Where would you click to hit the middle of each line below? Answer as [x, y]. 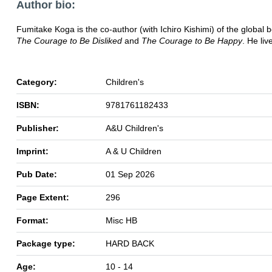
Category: [37, 82]
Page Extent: [43, 197]
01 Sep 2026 [130, 174]
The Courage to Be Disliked [69, 40]
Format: [32, 220]
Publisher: [38, 128]
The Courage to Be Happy [192, 40]
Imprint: [32, 151]
